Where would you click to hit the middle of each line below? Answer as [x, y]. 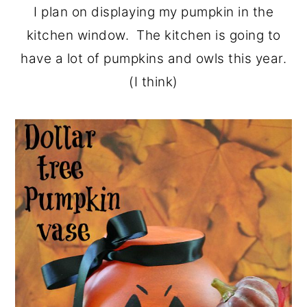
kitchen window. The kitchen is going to [153, 35]
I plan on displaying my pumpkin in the [153, 12]
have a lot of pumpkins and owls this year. [153, 58]
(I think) [153, 82]
